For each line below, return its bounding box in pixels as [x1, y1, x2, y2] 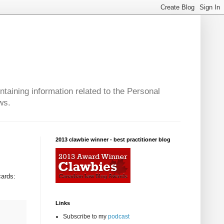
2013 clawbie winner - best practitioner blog [55, 136, 170, 143]
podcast [108, 213, 129, 220]
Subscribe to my [63, 213, 108, 220]
